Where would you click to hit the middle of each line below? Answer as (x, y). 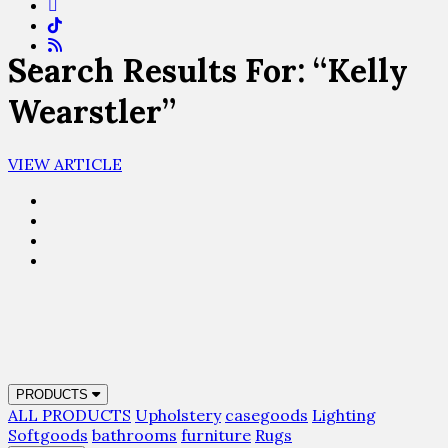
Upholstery (178, 414)
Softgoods (48, 434)
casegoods (266, 414)
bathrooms (134, 434)
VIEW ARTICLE (65, 163)
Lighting (344, 414)
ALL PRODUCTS (69, 414)
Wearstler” (92, 112)
